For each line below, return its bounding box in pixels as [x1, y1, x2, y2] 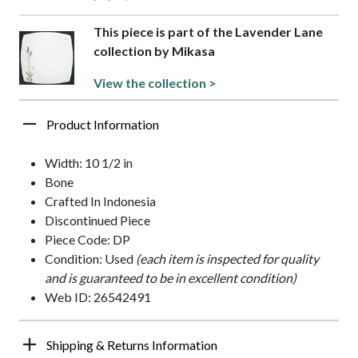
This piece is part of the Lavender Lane [93, 24, 324, 40]
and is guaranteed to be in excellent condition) [45, 270, 296, 286]
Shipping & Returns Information [46, 337, 217, 353]
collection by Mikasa [93, 43, 216, 59]
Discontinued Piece [45, 213, 150, 229]
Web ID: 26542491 [45, 289, 151, 305]
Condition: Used [45, 251, 136, 267]
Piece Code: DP [45, 232, 130, 248]
